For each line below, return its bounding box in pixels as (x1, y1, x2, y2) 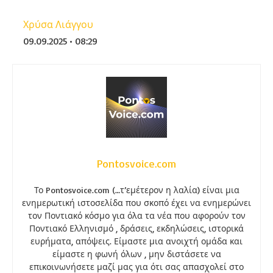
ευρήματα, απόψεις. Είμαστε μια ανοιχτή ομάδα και (30, 236, 243, 247)
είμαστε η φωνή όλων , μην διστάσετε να (52, 249, 221, 260)
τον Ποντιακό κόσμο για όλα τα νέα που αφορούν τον (27, 210, 246, 221)
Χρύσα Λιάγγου (23, 18, 93, 30)
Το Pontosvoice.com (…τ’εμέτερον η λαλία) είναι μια (34, 185, 239, 196)
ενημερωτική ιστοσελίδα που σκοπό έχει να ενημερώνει (22, 197, 251, 208)
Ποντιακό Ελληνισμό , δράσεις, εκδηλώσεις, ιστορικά (29, 223, 244, 234)
